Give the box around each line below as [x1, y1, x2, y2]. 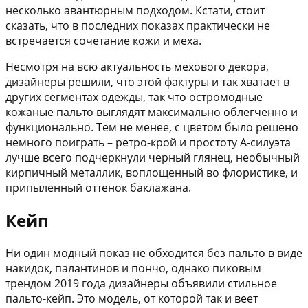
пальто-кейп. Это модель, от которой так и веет [5, 290, 258, 306]
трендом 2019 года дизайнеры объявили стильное [5, 275, 277, 291]
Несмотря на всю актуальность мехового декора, [5, 59, 269, 75]
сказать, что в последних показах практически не [5, 18, 270, 34]
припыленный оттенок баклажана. [5, 180, 191, 196]
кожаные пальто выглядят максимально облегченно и [5, 104, 298, 120]
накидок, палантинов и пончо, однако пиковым [5, 260, 261, 276]
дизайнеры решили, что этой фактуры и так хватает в [5, 74, 289, 90]
